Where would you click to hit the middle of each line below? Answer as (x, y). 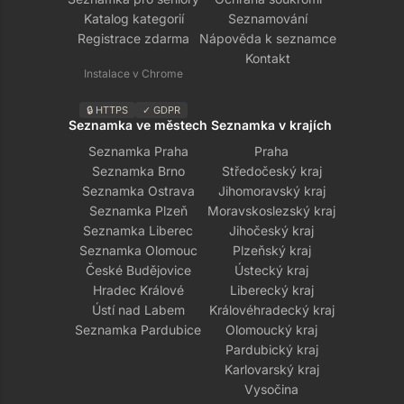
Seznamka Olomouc (138, 250)
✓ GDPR (161, 110)
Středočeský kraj (271, 171)
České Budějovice (138, 270)
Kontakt (268, 58)
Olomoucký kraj (271, 330)
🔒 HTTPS (107, 110)
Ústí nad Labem (138, 310)
